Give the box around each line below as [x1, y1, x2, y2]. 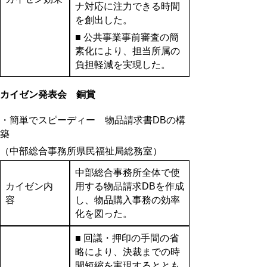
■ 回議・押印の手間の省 [74, 232, 179, 243]
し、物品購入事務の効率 [74, 194, 180, 205]
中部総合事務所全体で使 [74, 167, 180, 178]
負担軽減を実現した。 [74, 59, 170, 70]
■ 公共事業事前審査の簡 [74, 32, 179, 42]
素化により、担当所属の [74, 45, 180, 56]
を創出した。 [74, 14, 170, 25]
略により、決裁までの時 [74, 246, 180, 257]
